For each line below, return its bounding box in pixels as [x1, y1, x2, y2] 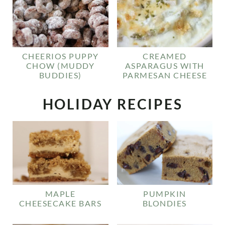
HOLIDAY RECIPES [42, 95, 183, 113]
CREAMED [143, 51, 187, 61]
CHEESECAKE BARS [19, 198, 102, 208]
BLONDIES [142, 198, 187, 208]
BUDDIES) [39, 70, 82, 80]
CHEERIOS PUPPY [22, 51, 99, 61]
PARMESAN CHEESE [122, 70, 207, 80]
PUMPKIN [143, 189, 186, 199]
